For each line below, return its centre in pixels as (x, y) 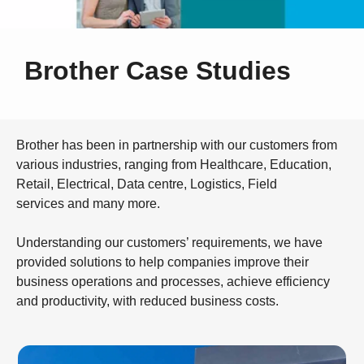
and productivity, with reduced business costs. (147, 301)
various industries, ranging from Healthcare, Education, (174, 164)
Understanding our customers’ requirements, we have (169, 242)
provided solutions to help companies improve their (162, 262)
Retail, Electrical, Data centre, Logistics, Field (147, 184)
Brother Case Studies (158, 70)
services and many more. (88, 203)
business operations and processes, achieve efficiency (173, 281)
